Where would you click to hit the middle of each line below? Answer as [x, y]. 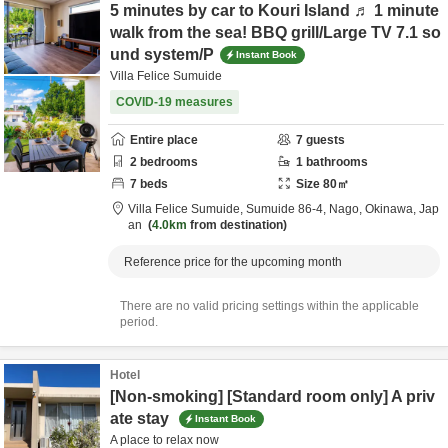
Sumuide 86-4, [287, 209]
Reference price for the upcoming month [233, 262]
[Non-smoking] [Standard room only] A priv [272, 396]
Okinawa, [392, 209]
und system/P [162, 54]
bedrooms [167, 162]
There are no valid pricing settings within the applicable [269, 306]
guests [324, 140]
